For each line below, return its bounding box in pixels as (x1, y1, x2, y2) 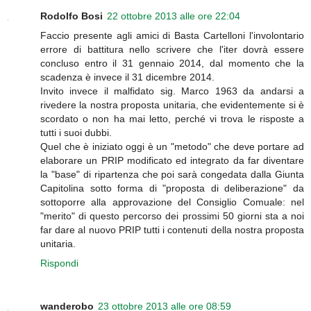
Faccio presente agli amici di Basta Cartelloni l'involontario (40, 29, 304, 41)
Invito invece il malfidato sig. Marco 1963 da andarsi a (40, 85, 304, 96)
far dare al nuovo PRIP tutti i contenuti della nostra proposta (40, 224, 304, 235)
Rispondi (40, 257, 78, 269)
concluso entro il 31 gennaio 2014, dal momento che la (40, 57, 304, 69)
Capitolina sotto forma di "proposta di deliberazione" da (40, 182, 304, 194)
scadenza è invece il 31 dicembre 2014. (40, 71, 215, 83)
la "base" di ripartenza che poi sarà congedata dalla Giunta (40, 168, 304, 180)
